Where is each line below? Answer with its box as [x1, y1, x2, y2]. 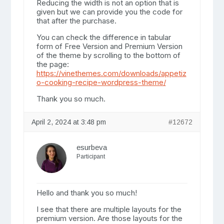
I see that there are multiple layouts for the [36, 204, 181, 214]
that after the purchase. [36, 16, 116, 26]
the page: [36, 59, 69, 69]
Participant [76, 153, 105, 160]
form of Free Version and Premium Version [36, 41, 182, 51]
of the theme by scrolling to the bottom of [36, 50, 180, 60]
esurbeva [76, 143, 107, 152]
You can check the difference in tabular [36, 32, 171, 42]
